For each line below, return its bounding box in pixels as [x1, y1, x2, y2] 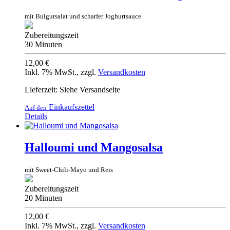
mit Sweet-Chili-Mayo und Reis [25, 166, 113, 174]
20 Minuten [25, 194, 62, 203]
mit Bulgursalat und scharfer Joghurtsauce [25, 12, 141, 21]
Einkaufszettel [47, 103, 94, 112]
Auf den [25, 104, 47, 112]
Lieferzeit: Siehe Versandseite [25, 85, 120, 94]
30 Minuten [25, 40, 62, 49]
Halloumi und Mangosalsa [25, 141, 163, 155]
